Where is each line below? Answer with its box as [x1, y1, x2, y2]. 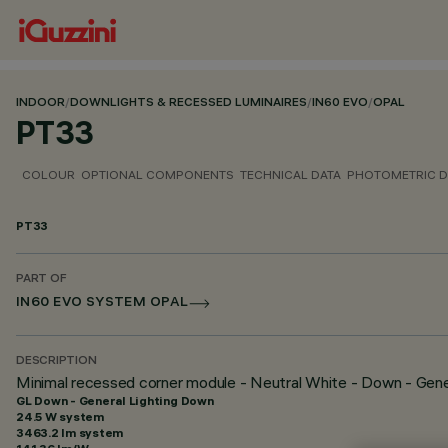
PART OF [16, 273, 67, 286]
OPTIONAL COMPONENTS [81, 167, 234, 182]
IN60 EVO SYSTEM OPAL [16, 296, 189, 311]
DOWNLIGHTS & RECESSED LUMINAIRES [70, 97, 307, 110]
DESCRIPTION [16, 355, 97, 368]
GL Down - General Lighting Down [16, 393, 214, 408]
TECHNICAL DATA [240, 167, 341, 182]
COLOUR [22, 167, 75, 182]
